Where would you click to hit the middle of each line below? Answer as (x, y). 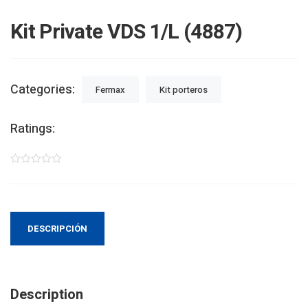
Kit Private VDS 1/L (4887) (126, 32)
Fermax (110, 90)
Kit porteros (184, 90)
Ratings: (33, 129)
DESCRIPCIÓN (57, 229)
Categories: (43, 89)
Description (47, 295)
